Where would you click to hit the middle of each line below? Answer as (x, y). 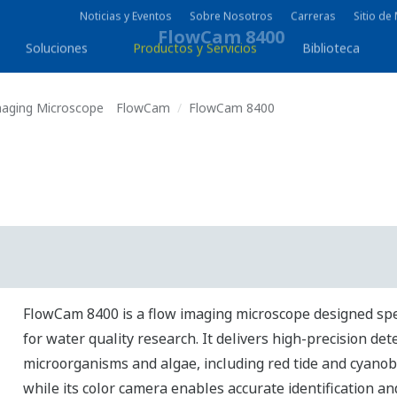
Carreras (313, 22)
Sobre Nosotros (231, 22)
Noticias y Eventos (126, 22)
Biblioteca (331, 54)
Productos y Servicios (195, 54)
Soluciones (57, 54)
